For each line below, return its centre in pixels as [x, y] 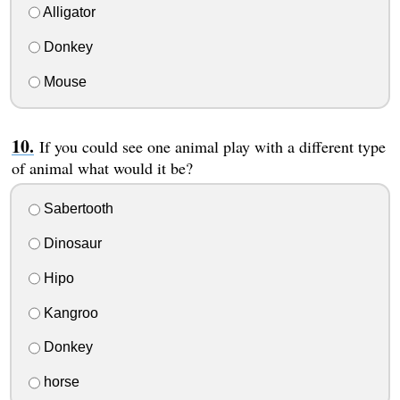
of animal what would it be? [102, 167]
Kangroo [69, 312]
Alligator [67, 12]
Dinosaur [71, 244]
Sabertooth [76, 209]
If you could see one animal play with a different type [212, 146]
